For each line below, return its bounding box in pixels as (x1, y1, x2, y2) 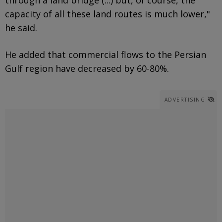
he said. (5, 21, 37, 34)
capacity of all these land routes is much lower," (5, 7, 210, 20)
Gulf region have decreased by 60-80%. (5, 62, 169, 74)
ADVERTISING (164, 96, 205, 103)
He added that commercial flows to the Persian (5, 48, 206, 60)
